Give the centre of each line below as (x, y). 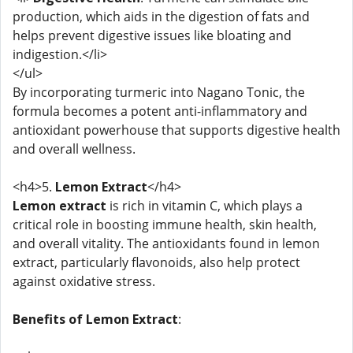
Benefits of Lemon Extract (95, 319)
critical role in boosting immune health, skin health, (165, 225)
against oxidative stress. (84, 281)
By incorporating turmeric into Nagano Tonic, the (159, 92)
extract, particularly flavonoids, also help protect (156, 262)
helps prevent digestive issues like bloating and (152, 35)
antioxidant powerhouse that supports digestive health (176, 130)
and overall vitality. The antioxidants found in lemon (166, 243)
